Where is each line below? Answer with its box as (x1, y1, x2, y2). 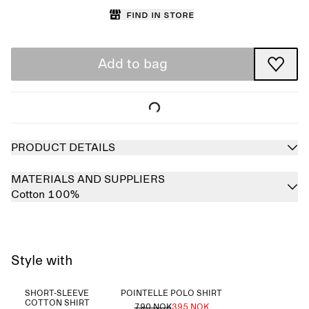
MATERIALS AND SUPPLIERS (11, 174, 165, 185)
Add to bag (97, 57, 168, 71)
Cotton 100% (11, 189, 79, 200)
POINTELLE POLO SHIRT (121, 290, 223, 298)
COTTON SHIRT (24, 299, 90, 308)
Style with (11, 254, 73, 268)
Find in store (126, 9, 194, 20)
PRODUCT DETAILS (11, 142, 115, 153)
